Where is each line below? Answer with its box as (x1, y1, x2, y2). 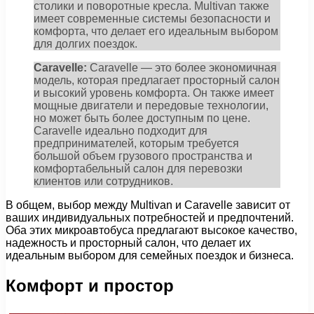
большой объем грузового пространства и (34, 150, 252, 163)
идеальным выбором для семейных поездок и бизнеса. (6, 250, 294, 262)
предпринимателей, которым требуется (34, 137, 239, 150)
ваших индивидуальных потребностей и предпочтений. (6, 212, 294, 224)
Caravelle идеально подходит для (34, 125, 207, 137)
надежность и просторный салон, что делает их (6, 237, 251, 250)
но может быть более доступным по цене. (34, 112, 250, 125)
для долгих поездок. (34, 38, 137, 50)
